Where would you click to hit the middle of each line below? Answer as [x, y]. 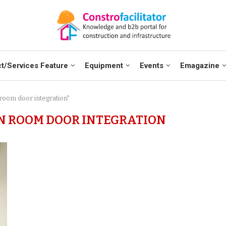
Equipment [104, 66]
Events [151, 66]
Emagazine [200, 66]
